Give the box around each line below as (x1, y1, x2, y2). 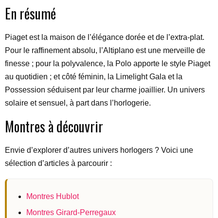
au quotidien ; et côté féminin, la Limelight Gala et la (5, 72, 182, 81)
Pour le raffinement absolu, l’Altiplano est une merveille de (5, 46, 205, 54)
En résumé (5, 3, 56, 23)
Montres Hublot (26, 192, 79, 200)
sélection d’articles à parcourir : (5, 159, 112, 167)
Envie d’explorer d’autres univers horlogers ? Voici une (5, 145, 193, 154)
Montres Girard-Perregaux (26, 208, 116, 217)
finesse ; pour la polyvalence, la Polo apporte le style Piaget (5, 59, 210, 68)
